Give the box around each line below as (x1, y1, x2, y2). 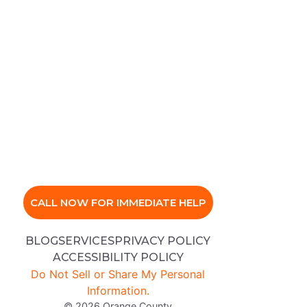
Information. (86, 283, 149, 297)
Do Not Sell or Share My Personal (31, 267, 205, 281)
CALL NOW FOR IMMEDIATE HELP (29, 195, 206, 209)
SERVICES (58, 234, 114, 247)
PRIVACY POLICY (114, 234, 210, 247)
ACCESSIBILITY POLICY (52, 250, 184, 264)
